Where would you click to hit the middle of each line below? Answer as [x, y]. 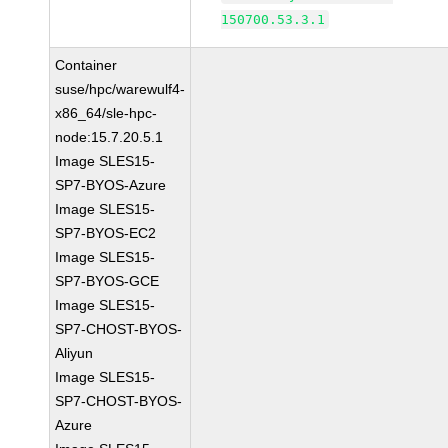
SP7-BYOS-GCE [107, 281]
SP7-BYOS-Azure [111, 185]
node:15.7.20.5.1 [109, 137]
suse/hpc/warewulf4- [120, 89]
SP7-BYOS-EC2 [106, 233]
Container [86, 65]
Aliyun [74, 353]
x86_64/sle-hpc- [106, 113]
